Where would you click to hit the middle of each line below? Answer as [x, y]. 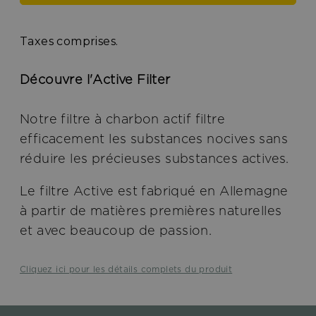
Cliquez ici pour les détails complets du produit [126, 269]
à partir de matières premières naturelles [151, 211]
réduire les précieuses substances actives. [154, 158]
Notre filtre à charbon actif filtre [122, 119]
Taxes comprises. [69, 41]
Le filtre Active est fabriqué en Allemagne [154, 191]
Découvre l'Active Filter [95, 79]
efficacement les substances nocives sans [154, 138]
